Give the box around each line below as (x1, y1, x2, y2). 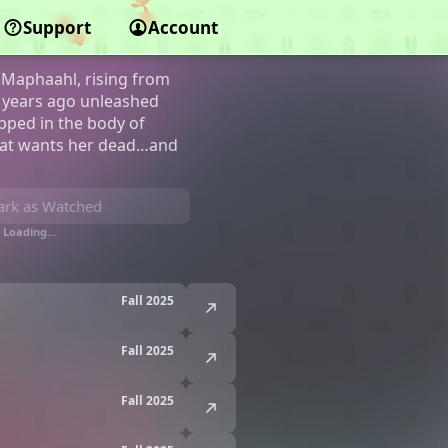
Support (22, 16, 91, 39)
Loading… (2, 224, 56, 239)
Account (147, 16, 218, 39)
